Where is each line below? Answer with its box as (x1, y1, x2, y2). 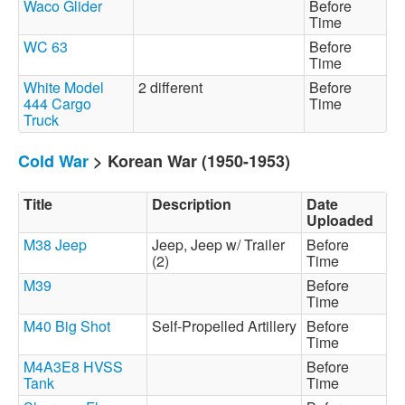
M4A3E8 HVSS (24, 356, 123, 377)
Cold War (18, 149, 89, 173)
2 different (138, 77, 210, 98)
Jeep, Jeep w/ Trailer (152, 234, 285, 255)
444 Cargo (24, 93, 91, 114)
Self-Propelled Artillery (152, 316, 297, 336)
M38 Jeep (24, 234, 87, 255)
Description (152, 193, 231, 214)
